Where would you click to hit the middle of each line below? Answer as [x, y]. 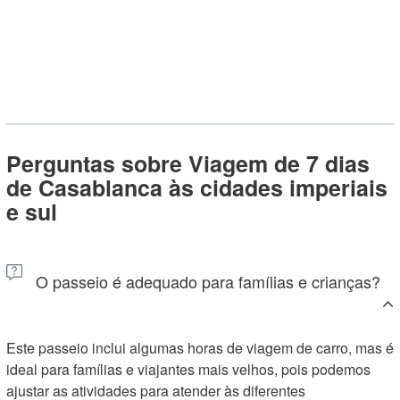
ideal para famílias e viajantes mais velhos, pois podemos [188, 369]
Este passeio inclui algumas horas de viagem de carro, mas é [200, 348]
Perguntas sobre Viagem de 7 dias [188, 163]
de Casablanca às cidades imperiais [197, 187]
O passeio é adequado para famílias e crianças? [208, 281]
